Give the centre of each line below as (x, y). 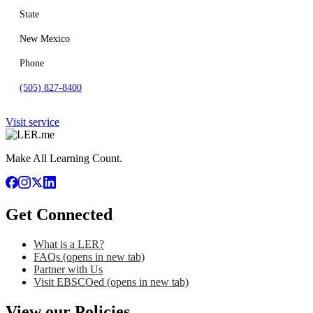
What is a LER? (69, 244)
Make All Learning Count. (64, 158)
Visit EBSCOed (69, 282)
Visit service (32, 122)
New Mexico (45, 39)
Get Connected (59, 214)
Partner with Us (68, 269)
